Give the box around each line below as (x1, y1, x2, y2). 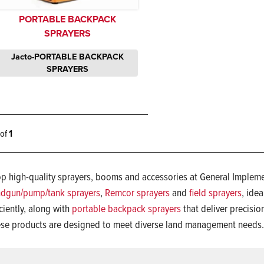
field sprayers (189, 184, 242, 200)
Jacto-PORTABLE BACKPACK (11, 49, 124, 63)
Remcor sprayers (105, 184, 170, 200)
